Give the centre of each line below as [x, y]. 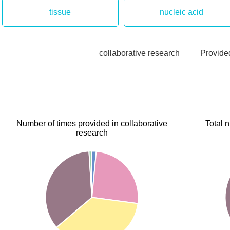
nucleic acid [182, 12]
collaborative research [139, 53]
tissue [60, 12]
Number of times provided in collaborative [92, 123]
